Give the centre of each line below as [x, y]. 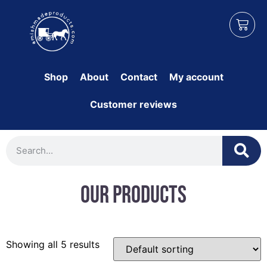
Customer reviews [133, 104]
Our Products [133, 195]
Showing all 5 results [53, 244]
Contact [139, 77]
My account [196, 77]
